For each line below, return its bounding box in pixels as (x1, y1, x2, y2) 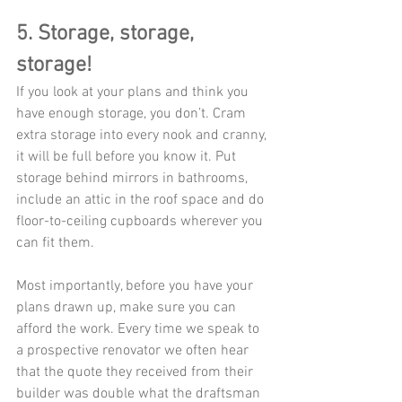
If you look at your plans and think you (16, 83, 252, 102)
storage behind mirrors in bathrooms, (16, 170, 251, 188)
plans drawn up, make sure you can (16, 299, 240, 318)
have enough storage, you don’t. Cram (16, 105, 249, 124)
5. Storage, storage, (16, 22, 199, 48)
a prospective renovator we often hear (16, 342, 252, 361)
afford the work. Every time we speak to (16, 320, 263, 339)
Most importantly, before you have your (16, 277, 257, 296)
